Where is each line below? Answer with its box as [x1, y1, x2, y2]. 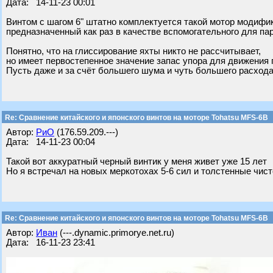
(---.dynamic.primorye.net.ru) [57, 228, 174, 238]
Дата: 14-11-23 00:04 [6, 137, 95, 147]
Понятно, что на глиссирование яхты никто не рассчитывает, [6, 46, 261, 56]
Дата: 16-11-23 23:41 [6, 238, 95, 247]
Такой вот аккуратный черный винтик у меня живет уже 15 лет [6, 157, 267, 166]
